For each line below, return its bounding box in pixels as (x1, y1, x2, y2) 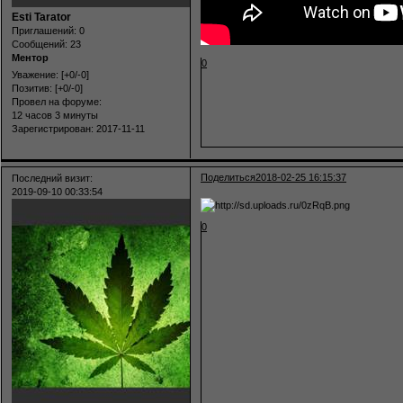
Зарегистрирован (12, 123, 91, 135)
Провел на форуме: (12, 96, 102, 108)
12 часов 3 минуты (12, 110, 98, 121)
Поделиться (201, 172, 256, 184)
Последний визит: (12, 173, 93, 184)
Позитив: (12, 83, 52, 94)
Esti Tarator (12, 11, 71, 24)
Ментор (12, 52, 49, 64)
